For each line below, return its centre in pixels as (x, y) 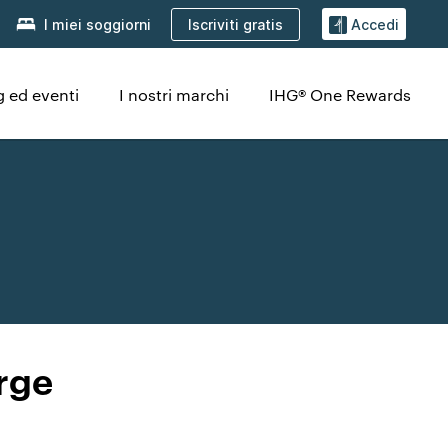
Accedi (375, 25)
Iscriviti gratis (235, 24)
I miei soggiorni (97, 25)
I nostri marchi (174, 94)
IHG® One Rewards (340, 94)
